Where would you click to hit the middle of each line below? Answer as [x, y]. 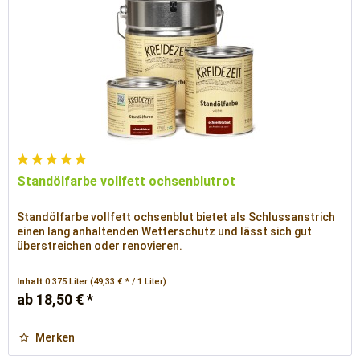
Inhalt [31, 281]
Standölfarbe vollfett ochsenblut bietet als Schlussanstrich [176, 217]
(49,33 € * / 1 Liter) [129, 281]
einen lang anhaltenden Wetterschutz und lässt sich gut [165, 231]
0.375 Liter [68, 281]
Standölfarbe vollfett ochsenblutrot [127, 181]
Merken [55, 337]
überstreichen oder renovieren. [100, 245]
